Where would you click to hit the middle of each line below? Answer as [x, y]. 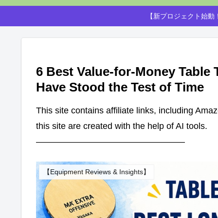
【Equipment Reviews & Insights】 [96, 172]
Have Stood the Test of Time [120, 87]
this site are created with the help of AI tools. [122, 126]
